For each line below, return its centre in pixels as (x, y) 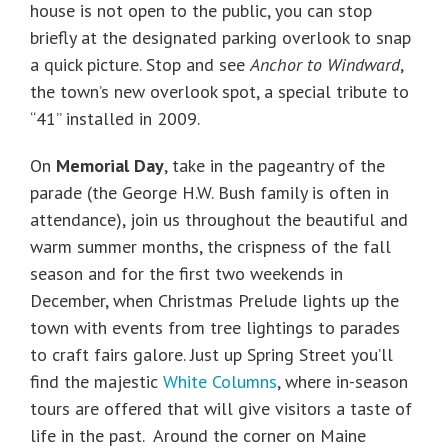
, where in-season (342, 382)
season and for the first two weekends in (186, 274)
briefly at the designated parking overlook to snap (220, 38)
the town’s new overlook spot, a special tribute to (219, 92)
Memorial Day (110, 166)
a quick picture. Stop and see (140, 65)
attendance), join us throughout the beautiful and (219, 220)
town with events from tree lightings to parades (215, 328)
